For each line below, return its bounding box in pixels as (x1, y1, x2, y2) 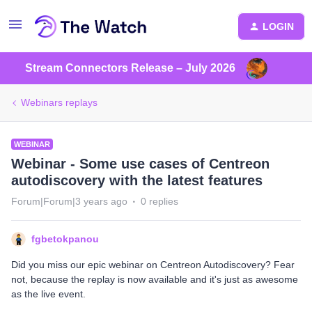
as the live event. (11, 288, 86, 299)
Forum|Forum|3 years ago (11, 196, 127, 207)
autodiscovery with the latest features (11, 173, 263, 188)
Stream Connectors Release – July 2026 (25, 62, 235, 74)
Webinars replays (21, 97, 97, 108)
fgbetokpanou (31, 233, 99, 244)
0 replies (141, 196, 178, 207)
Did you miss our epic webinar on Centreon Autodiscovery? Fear (11, 259, 295, 270)
